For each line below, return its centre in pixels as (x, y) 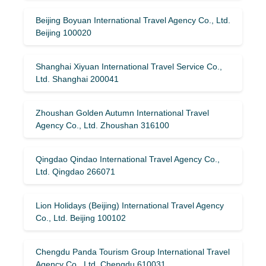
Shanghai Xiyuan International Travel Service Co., (129, 66)
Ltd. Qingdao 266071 (75, 171)
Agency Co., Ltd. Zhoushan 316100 (102, 125)
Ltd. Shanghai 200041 (77, 79)
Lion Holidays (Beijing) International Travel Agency (130, 205)
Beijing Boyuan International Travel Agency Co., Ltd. (133, 20)
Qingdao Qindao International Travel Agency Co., (128, 159)
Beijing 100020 (64, 32)
